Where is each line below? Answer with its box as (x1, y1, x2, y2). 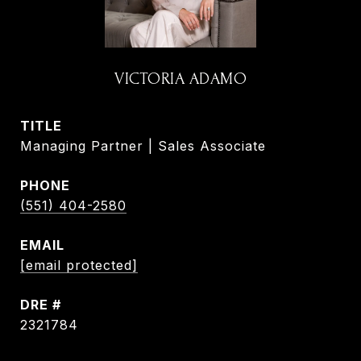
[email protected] (20, 257, 138, 273)
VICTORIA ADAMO (114, 69, 247, 88)
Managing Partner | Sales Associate (20, 138, 266, 154)
